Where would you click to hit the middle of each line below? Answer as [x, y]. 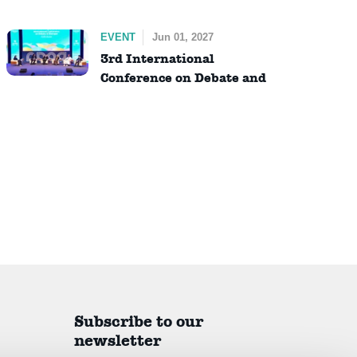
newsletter [118, 341]
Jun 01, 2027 [182, 37]
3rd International [157, 59]
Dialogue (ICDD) [154, 97]
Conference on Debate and [183, 78]
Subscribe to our [139, 322]
